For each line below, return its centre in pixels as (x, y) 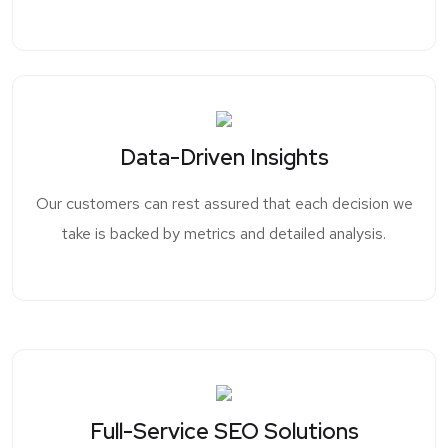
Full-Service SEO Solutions (224, 431)
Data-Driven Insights (224, 157)
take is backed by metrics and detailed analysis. (224, 233)
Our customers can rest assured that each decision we (224, 203)
